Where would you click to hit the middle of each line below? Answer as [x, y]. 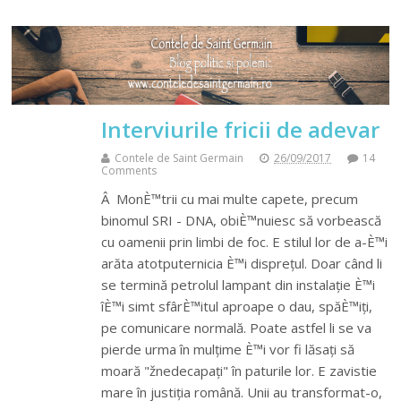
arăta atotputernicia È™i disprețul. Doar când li [242, 263]
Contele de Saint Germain [179, 158]
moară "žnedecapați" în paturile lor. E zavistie [239, 370]
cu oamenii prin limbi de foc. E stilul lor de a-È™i [245, 241]
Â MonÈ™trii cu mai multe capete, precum [230, 198]
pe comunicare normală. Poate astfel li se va [237, 327]
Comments [129, 170]
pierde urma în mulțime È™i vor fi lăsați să [228, 349]
